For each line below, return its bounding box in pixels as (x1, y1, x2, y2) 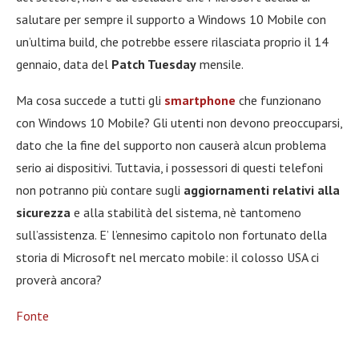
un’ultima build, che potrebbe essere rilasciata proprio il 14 (16, 33, 329, 50)
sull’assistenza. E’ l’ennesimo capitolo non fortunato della (16, 226, 327, 243)
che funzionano (239, 91, 321, 108)
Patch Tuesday (111, 55, 196, 72)
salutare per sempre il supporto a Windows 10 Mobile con (16, 10, 326, 27)
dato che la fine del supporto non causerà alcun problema (16, 136, 326, 153)
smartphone (164, 91, 236, 108)
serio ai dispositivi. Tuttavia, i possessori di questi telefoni (16, 159, 323, 175)
